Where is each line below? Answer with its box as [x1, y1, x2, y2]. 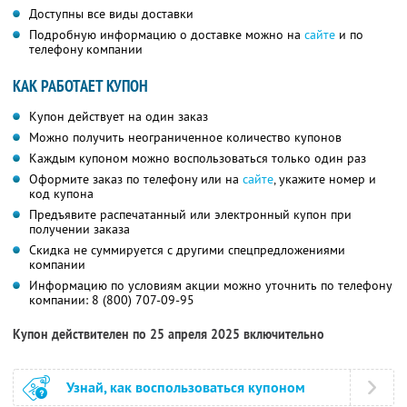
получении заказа [29, 221, 130, 238]
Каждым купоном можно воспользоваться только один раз [29, 150, 366, 167]
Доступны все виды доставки [29, 5, 194, 23]
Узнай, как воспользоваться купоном [66, 378, 305, 398]
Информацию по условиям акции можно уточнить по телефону [29, 277, 392, 294]
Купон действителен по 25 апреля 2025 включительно [13, 326, 324, 343]
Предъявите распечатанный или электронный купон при [29, 206, 352, 223]
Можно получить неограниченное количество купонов [29, 129, 342, 146]
